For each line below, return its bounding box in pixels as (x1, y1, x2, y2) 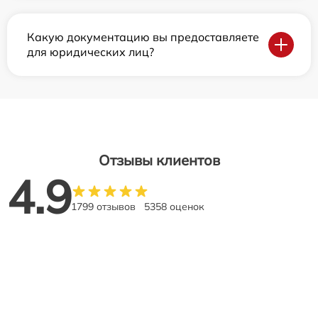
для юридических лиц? (27, 44, 154, 59)
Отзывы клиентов (98, 150, 220, 169)
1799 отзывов (71, 199, 136, 213)
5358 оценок (144, 199, 204, 213)
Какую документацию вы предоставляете (27, 29, 259, 44)
